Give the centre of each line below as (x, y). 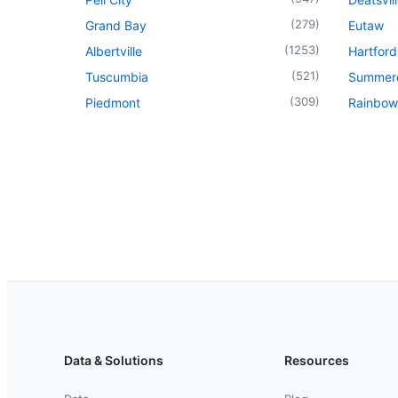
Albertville (114, 51)
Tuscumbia (117, 76)
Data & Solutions (114, 360)
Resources (317, 360)
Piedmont (113, 102)
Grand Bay (116, 25)
